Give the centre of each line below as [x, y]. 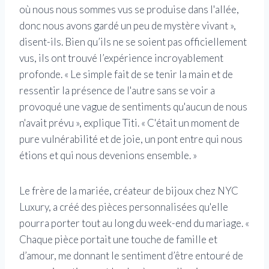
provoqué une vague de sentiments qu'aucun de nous [133, 107]
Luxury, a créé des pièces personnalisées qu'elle [124, 207]
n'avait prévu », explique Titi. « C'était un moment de [129, 123]
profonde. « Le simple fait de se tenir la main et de [126, 74]
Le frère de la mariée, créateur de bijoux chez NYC [129, 191]
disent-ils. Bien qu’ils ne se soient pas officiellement [133, 42]
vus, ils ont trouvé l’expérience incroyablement [121, 58]
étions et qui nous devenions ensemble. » [108, 156]
